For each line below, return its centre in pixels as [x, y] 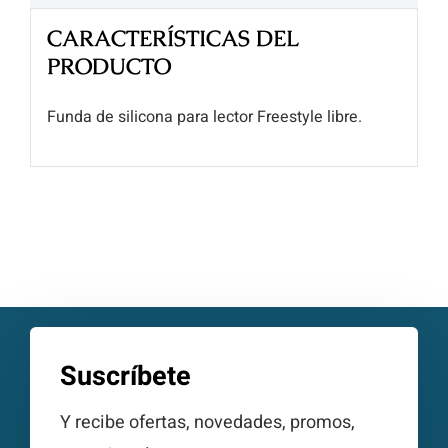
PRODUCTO [108, 66]
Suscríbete [125, 377]
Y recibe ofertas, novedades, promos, [207, 423]
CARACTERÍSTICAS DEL [172, 38]
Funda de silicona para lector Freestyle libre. [204, 116]
